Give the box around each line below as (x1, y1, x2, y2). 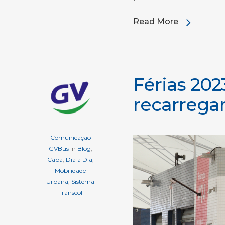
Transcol (58, 189, 82, 197)
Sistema (71, 178, 94, 186)
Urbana (46, 178, 68, 186)
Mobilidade (55, 167, 86, 175)
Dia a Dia (65, 156, 92, 164)
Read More (133, 17, 178, 27)
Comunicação (50, 134, 91, 142)
